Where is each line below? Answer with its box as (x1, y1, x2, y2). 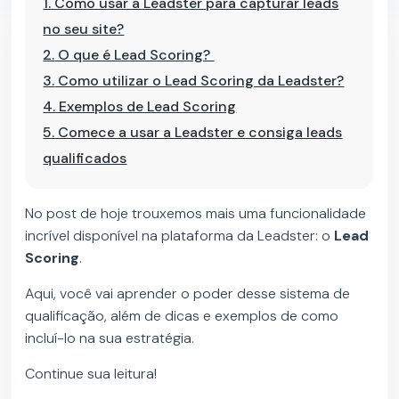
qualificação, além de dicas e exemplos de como (25, 306, 339, 326)
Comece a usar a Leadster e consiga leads (54, 123, 343, 142)
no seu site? (43, 20, 125, 38)
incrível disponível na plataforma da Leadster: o (25, 226, 335, 246)
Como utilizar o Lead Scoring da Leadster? (54, 71, 345, 90)
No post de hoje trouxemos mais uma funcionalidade (25, 204, 367, 224)
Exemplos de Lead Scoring (55, 97, 237, 116)
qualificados (43, 149, 127, 167)
